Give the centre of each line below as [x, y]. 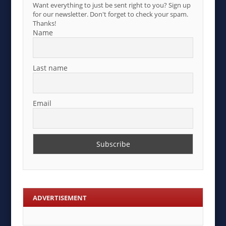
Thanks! [45, 23]
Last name [50, 68]
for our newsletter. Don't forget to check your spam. [111, 14]
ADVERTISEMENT [60, 197]
